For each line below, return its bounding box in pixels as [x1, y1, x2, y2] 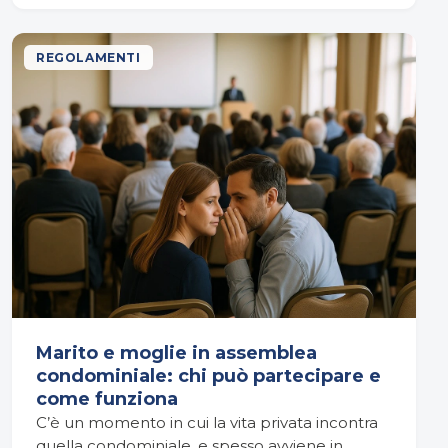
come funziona [36, 387, 178, 410]
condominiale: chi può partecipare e [36, 364, 381, 387]
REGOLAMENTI [36, 50, 141, 66]
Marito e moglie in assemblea [36, 341, 317, 364]
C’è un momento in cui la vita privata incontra [36, 412, 378, 432]
